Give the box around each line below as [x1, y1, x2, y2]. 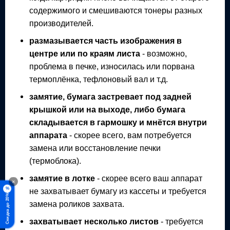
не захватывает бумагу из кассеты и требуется [29, 186, 207, 196]
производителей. [29, 18, 94, 28]
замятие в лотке [29, 173, 95, 183]
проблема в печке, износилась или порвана [29, 61, 195, 71]
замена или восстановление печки [29, 143, 161, 152]
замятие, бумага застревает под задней [29, 91, 192, 101]
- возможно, [142, 48, 187, 58]
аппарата [29, 130, 68, 140]
